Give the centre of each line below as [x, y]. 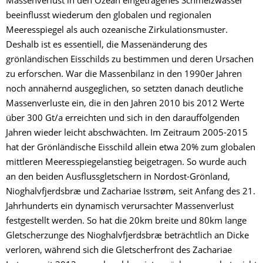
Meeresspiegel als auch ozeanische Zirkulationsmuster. [117, 31]
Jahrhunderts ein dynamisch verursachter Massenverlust [120, 207]
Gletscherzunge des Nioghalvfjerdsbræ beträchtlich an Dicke [127, 237]
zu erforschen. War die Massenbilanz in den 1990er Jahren [124, 75]
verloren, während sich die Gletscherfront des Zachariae [119, 251]
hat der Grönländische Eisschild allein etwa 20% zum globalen [131, 149]
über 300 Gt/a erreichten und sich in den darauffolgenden [123, 119]
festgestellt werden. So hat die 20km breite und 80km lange [126, 222]
